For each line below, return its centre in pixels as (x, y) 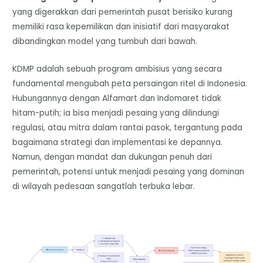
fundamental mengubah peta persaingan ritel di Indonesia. (130, 83)
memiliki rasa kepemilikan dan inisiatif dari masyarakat (121, 26)
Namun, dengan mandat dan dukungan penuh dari (112, 157)
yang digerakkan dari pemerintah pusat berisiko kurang (123, 12)
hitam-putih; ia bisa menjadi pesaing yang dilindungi (116, 113)
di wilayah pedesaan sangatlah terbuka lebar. (104, 186)
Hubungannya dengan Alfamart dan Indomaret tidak (117, 98)
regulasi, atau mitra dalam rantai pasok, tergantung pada (128, 127)
